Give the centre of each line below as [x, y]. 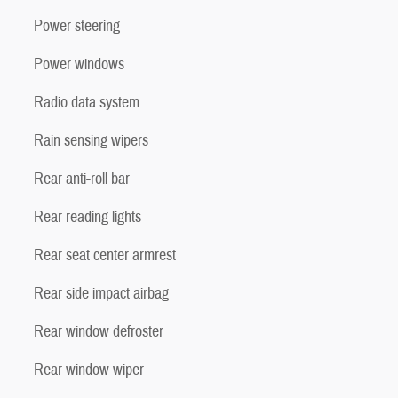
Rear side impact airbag [101, 293]
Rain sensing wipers [91, 140]
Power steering [77, 26]
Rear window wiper [89, 370]
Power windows [79, 64]
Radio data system [87, 102]
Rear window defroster [99, 331]
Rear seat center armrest [105, 255]
